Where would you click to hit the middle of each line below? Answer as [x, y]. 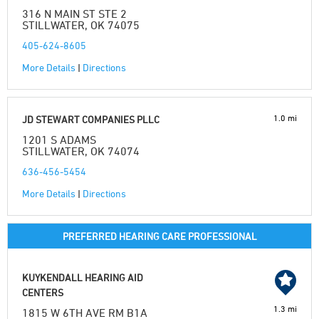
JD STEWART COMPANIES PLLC [91, 119]
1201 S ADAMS [59, 140]
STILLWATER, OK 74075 [81, 25]
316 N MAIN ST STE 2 [74, 14]
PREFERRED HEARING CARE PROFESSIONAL [159, 236]
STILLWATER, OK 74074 [81, 151]
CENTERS [43, 292]
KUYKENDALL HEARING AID [83, 277]
